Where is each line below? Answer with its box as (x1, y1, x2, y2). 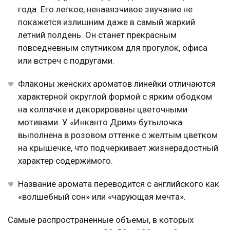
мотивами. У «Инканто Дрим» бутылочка (18, 117, 182, 127)
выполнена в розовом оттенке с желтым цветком (18, 129, 218, 140)
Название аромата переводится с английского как (18, 178, 219, 189)
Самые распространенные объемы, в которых (8, 214, 194, 225)
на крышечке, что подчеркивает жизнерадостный (18, 142, 218, 153)
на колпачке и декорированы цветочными (18, 104, 187, 114)
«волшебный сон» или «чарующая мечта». (18, 191, 186, 202)
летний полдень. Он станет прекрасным (18, 29, 177, 40)
